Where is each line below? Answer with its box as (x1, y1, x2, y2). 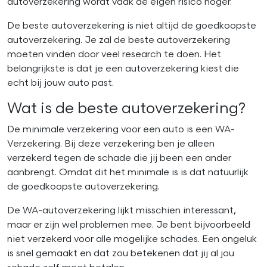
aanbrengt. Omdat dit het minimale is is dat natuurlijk (7, 167, 249, 179)
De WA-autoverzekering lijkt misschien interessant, (7, 205, 236, 217)
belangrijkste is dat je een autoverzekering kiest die (7, 63, 239, 75)
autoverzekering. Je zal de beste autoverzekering (7, 35, 230, 46)
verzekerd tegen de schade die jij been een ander (7, 153, 231, 164)
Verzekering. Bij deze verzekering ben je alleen (7, 138, 215, 150)
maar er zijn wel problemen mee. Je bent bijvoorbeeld (7, 219, 250, 231)
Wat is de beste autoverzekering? (7, 100, 246, 119)
